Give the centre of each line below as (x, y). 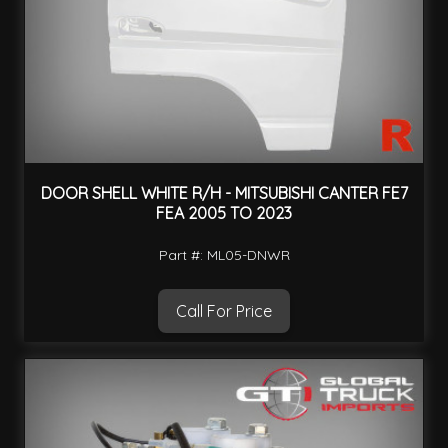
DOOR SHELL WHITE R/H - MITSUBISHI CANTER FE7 (224, 193)
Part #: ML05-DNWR (224, 254)
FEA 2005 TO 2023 (224, 213)
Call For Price (224, 310)
